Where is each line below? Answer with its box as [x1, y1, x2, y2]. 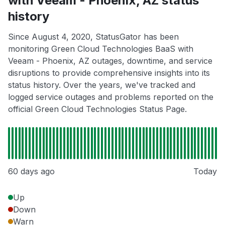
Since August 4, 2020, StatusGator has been [8, 31, 179, 42]
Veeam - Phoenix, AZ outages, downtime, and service [8, 55, 212, 66]
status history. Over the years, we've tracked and [8, 79, 195, 90]
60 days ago [8, 166, 55, 176]
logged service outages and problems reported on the [8, 91, 213, 102]
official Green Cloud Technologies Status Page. [8, 103, 187, 114]
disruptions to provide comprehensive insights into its [8, 67, 210, 78]
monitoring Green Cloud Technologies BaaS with [8, 43, 193, 54]
